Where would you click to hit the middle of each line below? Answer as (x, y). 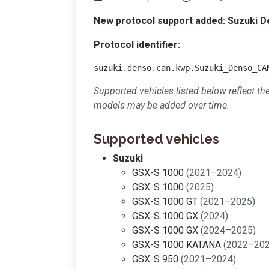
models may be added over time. (162, 105)
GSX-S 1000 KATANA (178, 245)
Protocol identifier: (137, 45)
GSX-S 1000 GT (166, 201)
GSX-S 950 (156, 259)
